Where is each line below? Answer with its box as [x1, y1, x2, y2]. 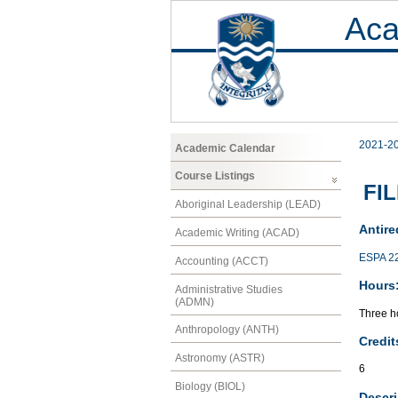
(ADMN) [175, 295, 214, 308]
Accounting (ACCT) [175, 254, 268, 267]
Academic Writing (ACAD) [175, 226, 299, 239]
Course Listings [175, 170, 255, 183]
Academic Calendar [175, 141, 275, 155]
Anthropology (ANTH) [175, 323, 279, 337]
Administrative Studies [175, 283, 283, 296]
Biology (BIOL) [175, 379, 245, 393]
